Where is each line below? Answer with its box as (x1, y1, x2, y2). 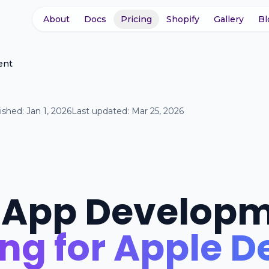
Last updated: (71, 106, 131, 116)
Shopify (166, 14, 199, 25)
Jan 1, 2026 (26, 106, 71, 116)
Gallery (214, 14, 244, 25)
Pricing (121, 14, 152, 25)
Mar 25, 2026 (131, 106, 184, 116)
